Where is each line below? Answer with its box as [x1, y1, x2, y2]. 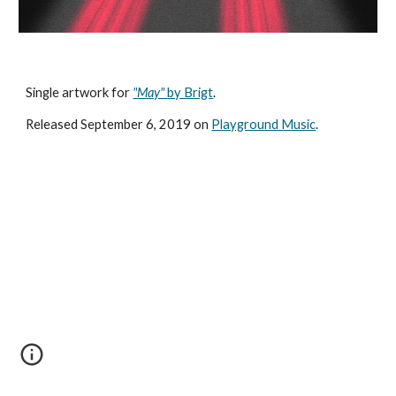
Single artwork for [26, 85, 133, 101]
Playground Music [211, 117, 316, 133]
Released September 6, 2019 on [26, 117, 212, 133]
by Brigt [167, 85, 214, 101]
